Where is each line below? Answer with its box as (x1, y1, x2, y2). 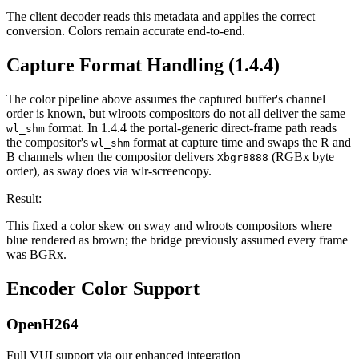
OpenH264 (6, 315, 79, 333)
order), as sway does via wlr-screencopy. (6, 164, 212, 179)
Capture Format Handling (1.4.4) (6, 54, 280, 76)
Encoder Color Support (6, 277, 200, 299)
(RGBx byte (268, 150, 334, 164)
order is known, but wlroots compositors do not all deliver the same (6, 107, 345, 121)
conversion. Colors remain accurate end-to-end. (6, 24, 245, 38)
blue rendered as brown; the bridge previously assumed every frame (6, 233, 348, 248)
